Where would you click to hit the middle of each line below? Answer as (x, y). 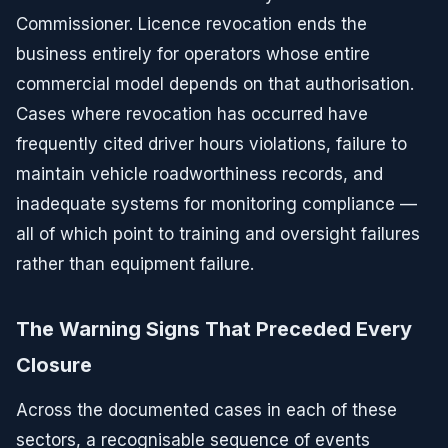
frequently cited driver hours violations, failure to (211, 144)
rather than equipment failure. (135, 264)
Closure (54, 365)
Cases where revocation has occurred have (192, 114)
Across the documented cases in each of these (206, 410)
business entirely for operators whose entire (193, 54)
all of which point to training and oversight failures (218, 234)
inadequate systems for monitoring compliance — (216, 204)
